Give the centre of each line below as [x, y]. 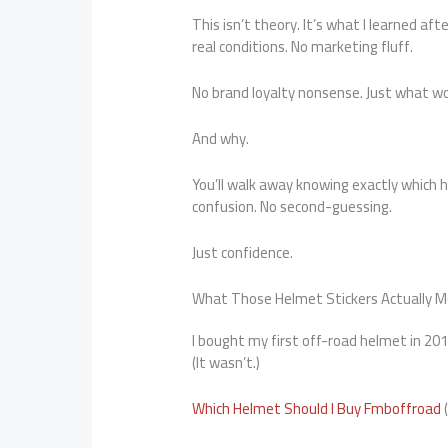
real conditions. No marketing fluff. [303, 47]
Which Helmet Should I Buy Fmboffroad [317, 409]
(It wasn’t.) [226, 363]
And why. [221, 139]
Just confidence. [243, 253]
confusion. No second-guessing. [292, 207]
